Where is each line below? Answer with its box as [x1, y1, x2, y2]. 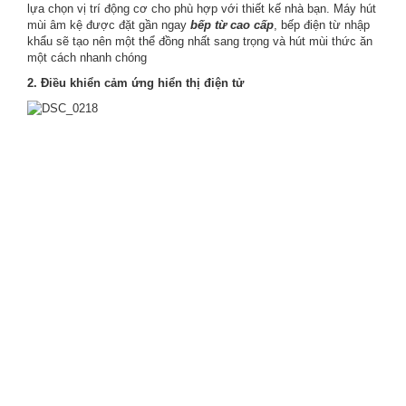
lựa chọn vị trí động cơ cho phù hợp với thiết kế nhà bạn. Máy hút [27, 2, 376, 15]
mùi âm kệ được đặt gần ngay [27, 18, 190, 32]
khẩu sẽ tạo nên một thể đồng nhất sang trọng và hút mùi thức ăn [27, 34, 372, 48]
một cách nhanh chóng [27, 51, 147, 64]
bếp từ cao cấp [190, 18, 274, 32]
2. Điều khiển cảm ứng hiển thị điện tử [27, 76, 244, 90]
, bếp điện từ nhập [274, 18, 370, 32]
